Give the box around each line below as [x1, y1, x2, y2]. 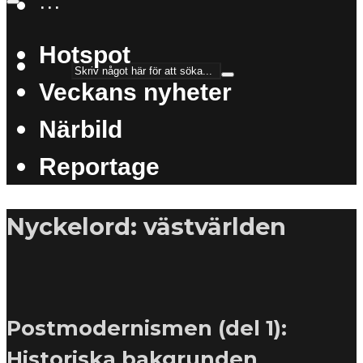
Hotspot [39, 40, 130, 68]
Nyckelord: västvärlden [6, 211, 286, 241]
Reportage [39, 152, 160, 180]
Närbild [39, 114, 122, 143]
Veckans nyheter [39, 77, 232, 105]
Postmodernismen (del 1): [6, 315, 287, 341]
